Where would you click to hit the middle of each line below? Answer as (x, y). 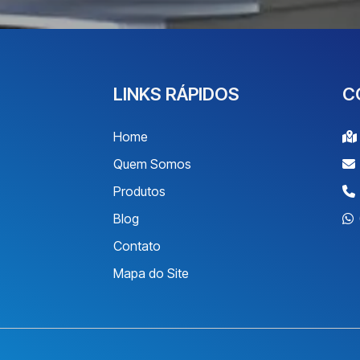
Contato (137, 246)
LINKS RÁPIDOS (176, 94)
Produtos (139, 191)
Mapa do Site (151, 273)
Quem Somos (152, 164)
